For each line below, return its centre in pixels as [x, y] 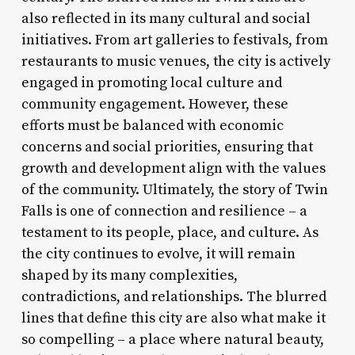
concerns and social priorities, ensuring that [167, 147]
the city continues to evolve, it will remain [158, 254]
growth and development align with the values [173, 168]
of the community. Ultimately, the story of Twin [174, 189]
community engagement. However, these [155, 104]
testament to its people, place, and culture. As [170, 232]
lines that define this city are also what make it [173, 318]
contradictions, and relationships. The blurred [174, 296]
